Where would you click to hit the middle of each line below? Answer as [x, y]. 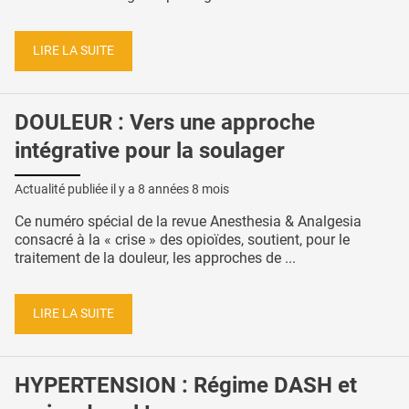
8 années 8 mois [184, 189]
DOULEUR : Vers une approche [165, 122]
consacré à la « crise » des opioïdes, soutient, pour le [182, 240]
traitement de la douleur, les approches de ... [155, 258]
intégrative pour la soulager [150, 150]
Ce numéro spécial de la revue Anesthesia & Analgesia [188, 222]
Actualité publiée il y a [76, 189]
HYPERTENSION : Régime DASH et [186, 385]
